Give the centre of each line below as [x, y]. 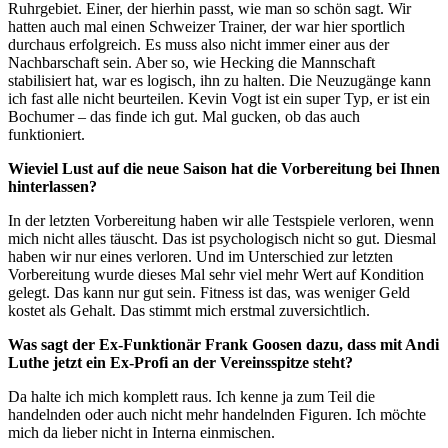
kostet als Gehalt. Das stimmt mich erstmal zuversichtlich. [191, 310]
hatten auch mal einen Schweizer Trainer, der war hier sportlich [206, 26]
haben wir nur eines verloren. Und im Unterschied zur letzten [200, 256]
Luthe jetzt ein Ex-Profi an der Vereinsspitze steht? [182, 362]
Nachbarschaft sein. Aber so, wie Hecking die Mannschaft [191, 62]
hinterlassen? [52, 186]
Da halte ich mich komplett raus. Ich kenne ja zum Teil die [191, 396]
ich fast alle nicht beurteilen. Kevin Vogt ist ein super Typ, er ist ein [219, 98]
